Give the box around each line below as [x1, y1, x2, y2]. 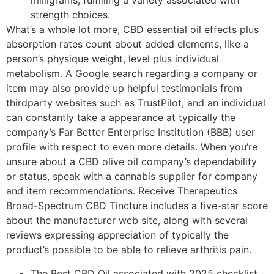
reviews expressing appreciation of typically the [6, 229, 229, 242]
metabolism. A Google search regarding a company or [6, 67, 257, 80]
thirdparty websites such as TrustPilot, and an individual [6, 97, 265, 109]
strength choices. [31, 9, 110, 21]
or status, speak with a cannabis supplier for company [6, 170, 257, 183]
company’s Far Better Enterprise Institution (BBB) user [6, 126, 255, 139]
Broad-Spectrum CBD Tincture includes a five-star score [6, 199, 268, 212]
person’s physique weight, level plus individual [6, 53, 219, 65]
